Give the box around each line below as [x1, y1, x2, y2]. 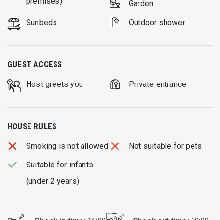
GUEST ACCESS [7, 59, 62, 69]
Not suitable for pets [129, 141, 202, 151]
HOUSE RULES [7, 121, 57, 131]
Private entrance [129, 79, 187, 89]
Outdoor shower [129, 17, 185, 27]
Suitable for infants [26, 160, 93, 169]
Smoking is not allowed [26, 141, 109, 151]
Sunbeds [26, 17, 57, 27]
